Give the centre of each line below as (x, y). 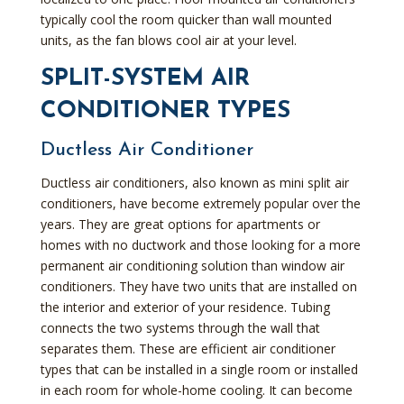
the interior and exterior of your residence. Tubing (185, 307)
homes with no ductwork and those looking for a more (200, 244)
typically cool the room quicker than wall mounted (186, 19)
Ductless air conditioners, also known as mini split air (194, 182)
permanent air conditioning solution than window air (192, 265)
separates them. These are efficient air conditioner (188, 348)
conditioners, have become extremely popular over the (200, 203)
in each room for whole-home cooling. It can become (196, 390)
